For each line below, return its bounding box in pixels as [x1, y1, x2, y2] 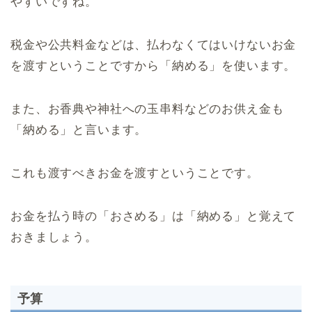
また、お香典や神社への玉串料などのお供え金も [10, 102, 284, 116]
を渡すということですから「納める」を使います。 [10, 58, 297, 72]
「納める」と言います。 [10, 123, 148, 136]
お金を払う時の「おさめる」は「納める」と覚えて [10, 209, 297, 223]
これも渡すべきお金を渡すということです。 [10, 166, 259, 180]
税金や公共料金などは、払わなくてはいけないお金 [10, 38, 297, 52]
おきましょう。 [10, 230, 97, 244]
